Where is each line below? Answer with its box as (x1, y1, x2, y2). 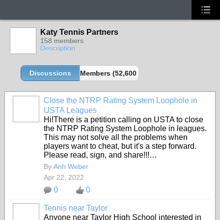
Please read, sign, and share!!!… (44, 151, 157, 159)
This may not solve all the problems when (44, 133, 188, 141)
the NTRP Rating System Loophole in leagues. (44, 124, 207, 133)
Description (40, 44, 75, 52)
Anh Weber (54, 163, 88, 170)
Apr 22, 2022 (44, 173, 84, 181)
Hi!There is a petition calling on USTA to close (44, 115, 203, 124)
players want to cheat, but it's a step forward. (44, 142, 196, 150)
